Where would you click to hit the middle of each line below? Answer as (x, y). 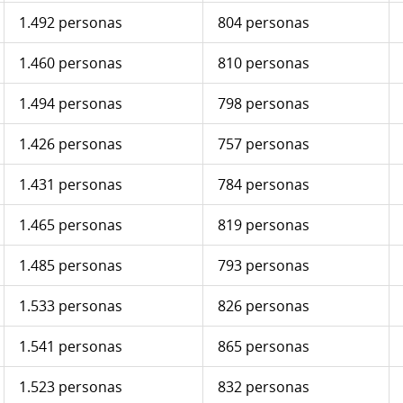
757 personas (264, 144)
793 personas (264, 266)
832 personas (264, 387)
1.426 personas (71, 144)
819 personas (264, 225)
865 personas (264, 347)
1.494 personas (71, 104)
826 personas (264, 306)
